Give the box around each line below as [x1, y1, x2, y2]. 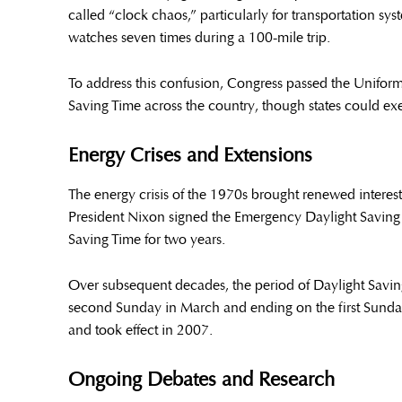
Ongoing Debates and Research [68, 367, 335, 392]
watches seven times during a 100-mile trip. [68, 29, 330, 47]
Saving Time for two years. [68, 231, 225, 249]
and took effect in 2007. [68, 321, 213, 339]
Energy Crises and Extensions [68, 143, 312, 168]
